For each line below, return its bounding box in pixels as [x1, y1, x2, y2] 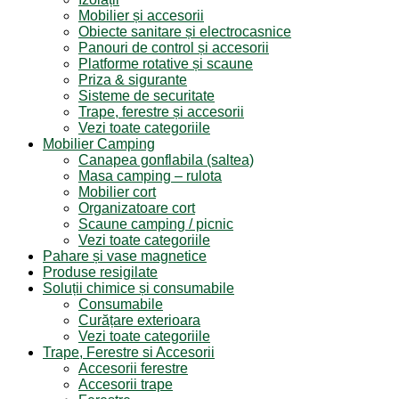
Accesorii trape [78, 377, 173, 392]
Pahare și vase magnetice [43, 248, 207, 264]
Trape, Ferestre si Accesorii [43, 345, 215, 360]
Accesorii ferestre [78, 361, 188, 376]
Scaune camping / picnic [78, 216, 233, 232]
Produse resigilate [43, 265, 158, 280]
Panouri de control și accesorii [78, 40, 269, 55]
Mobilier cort [78, 184, 156, 199]
